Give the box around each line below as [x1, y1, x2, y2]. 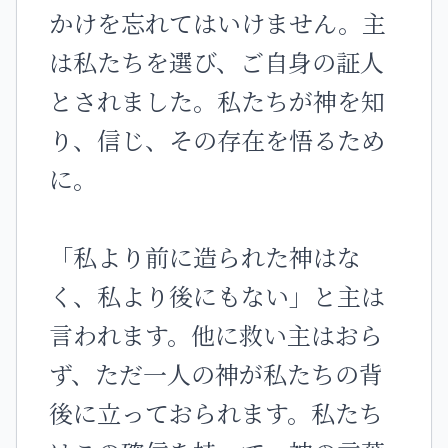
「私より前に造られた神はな [49, 239, 361, 274]
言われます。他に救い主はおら [49, 317, 383, 352]
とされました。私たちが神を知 [49, 83, 385, 118]
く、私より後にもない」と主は [49, 278, 385, 313]
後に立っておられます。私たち [49, 395, 383, 430]
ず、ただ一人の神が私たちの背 [49, 356, 383, 391]
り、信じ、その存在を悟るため [49, 122, 385, 157]
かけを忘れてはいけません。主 [49, 5, 386, 40]
